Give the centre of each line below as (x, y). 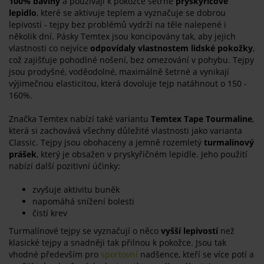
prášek (23, 154)
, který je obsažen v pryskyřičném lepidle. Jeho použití (142, 154)
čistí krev (50, 213)
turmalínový (229, 142)
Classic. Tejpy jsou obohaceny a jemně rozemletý (106, 142)
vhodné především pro (55, 254)
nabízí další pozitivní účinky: (65, 166)
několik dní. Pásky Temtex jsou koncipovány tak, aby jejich (122, 36)
